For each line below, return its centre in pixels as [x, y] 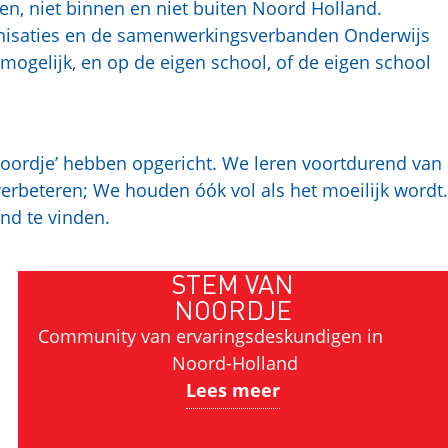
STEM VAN [233, 283]
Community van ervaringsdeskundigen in [232, 336]
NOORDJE [232, 309]
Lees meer [232, 390]
